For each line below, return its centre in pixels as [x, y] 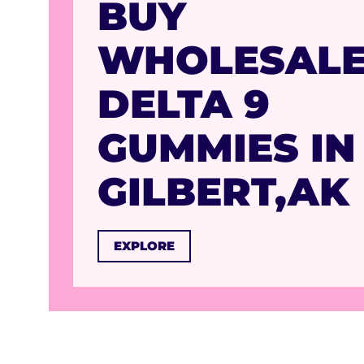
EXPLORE [144, 246]
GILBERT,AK [223, 192]
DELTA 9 [184, 104]
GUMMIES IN [227, 148]
